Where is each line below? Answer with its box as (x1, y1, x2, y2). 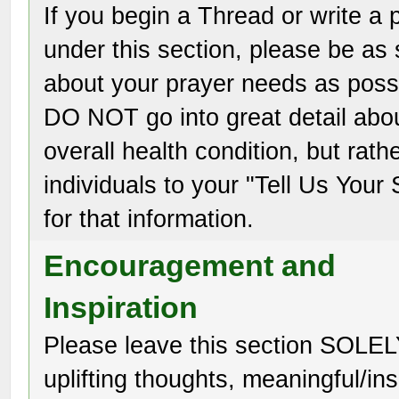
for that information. (44, 205, 255, 232)
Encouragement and (44, 248, 337, 282)
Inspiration (44, 290, 199, 324)
